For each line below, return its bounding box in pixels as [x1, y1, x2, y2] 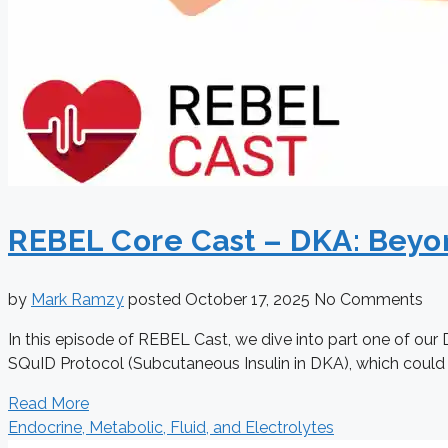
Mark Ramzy [31, 290, 124, 310]
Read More [8, 394, 89, 414]
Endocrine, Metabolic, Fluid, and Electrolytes [8, 418, 334, 438]
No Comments [314, 290, 423, 310]
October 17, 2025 [185, 290, 314, 310]
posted [128, 290, 185, 310]
